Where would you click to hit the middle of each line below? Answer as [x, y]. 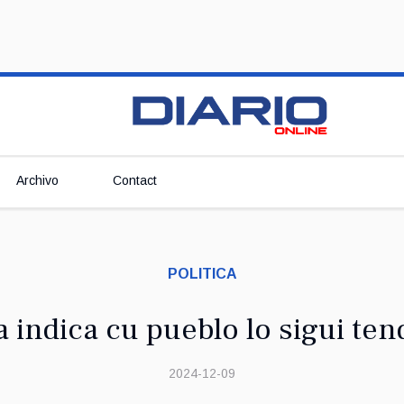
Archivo [37, 180]
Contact [135, 180]
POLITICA [202, 274]
